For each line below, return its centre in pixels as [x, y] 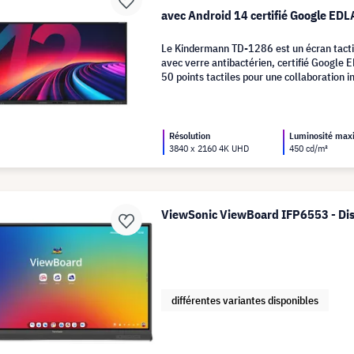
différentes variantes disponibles [245, 300]
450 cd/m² [309, 148]
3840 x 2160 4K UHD [209, 148]
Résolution [190, 136]
